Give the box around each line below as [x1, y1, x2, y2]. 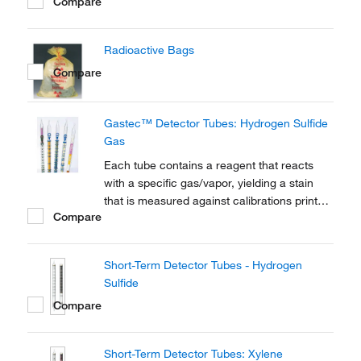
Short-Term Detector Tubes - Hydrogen [104, 258, 302, 272]
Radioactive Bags [104, 43, 194, 57]
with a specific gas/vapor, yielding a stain [104, 176, 313, 190]
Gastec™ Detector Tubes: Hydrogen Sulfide [104, 116, 328, 131]
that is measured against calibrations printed [104, 193, 330, 208]
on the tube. [104, 211, 165, 226]
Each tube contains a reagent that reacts [104, 158, 313, 172]
